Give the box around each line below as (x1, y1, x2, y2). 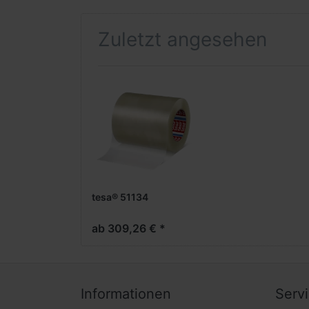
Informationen (81, 286, 171, 303)
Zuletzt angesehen (98, 28, 267, 51)
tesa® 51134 (92, 190, 148, 203)
